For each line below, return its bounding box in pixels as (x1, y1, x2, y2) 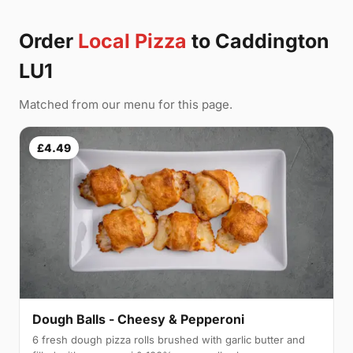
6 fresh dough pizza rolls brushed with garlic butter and (32, 333, 305, 347)
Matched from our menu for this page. (19, 96, 232, 112)
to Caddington (187, 28, 329, 53)
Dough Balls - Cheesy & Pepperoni (32, 311, 244, 328)
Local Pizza (78, 28, 187, 53)
